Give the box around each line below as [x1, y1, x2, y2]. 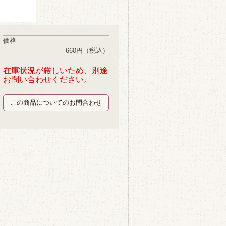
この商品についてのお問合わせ [10, 99, 102, 106]
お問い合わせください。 [3, 75, 92, 84]
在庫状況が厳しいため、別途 [3, 66, 108, 75]
